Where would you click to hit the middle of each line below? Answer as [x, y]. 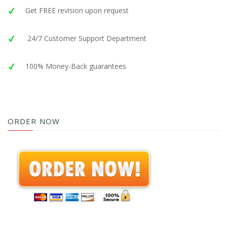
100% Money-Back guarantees [76, 66]
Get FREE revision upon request [77, 10]
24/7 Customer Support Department [86, 38]
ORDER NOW [34, 121]
